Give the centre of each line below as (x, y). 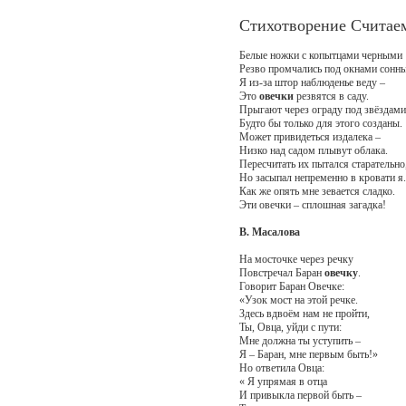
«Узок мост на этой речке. (298, 300)
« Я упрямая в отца (283, 381)
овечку (341, 272)
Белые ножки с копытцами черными (320, 55)
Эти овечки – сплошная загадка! (312, 204)
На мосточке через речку (296, 259)
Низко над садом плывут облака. (313, 150)
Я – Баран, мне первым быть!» (308, 354)
